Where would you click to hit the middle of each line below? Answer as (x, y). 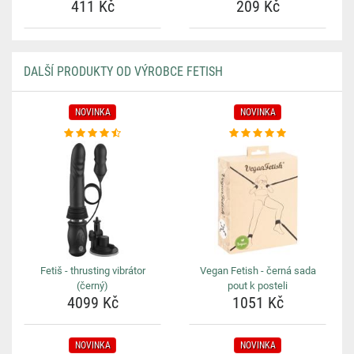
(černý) (92, 286)
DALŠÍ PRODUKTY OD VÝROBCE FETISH (123, 72)
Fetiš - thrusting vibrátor (92, 271)
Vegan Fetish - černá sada (258, 271)
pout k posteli (258, 286)
